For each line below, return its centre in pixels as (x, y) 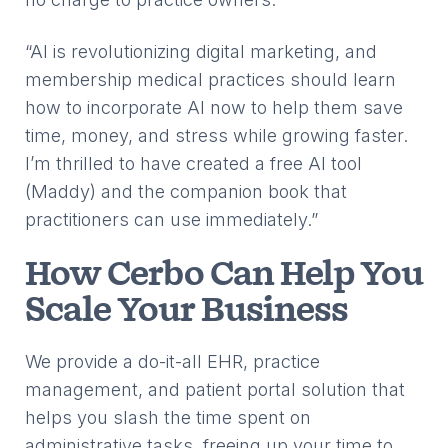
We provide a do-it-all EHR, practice (172, 361)
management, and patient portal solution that (215, 389)
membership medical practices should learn (210, 79)
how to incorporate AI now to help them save (214, 107)
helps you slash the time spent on (168, 417)
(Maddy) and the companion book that (186, 191)
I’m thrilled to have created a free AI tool (193, 163)
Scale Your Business (186, 311)
